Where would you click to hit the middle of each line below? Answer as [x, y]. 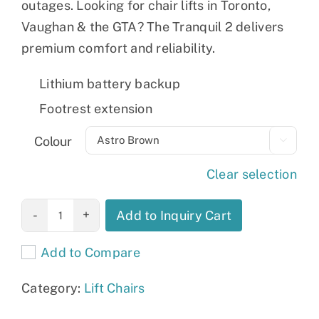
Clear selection [251, 174]
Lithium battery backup [110, 83]
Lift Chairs [114, 288]
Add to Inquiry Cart [174, 215]
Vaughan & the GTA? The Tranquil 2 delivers [153, 26]
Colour [53, 141]
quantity [37, 230]
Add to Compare [90, 252]
